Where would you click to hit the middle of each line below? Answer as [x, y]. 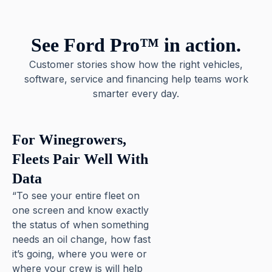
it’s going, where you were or [80, 253]
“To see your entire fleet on [76, 195]
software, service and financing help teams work [136, 79]
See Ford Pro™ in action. [136, 45]
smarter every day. [136, 93]
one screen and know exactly [80, 210]
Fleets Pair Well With [80, 159]
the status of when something [80, 224]
